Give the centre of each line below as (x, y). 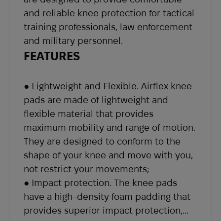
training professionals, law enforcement (108, 27)
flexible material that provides (89, 114)
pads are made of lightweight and (96, 100)
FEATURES (52, 56)
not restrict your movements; (87, 169)
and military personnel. (74, 41)
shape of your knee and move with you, (109, 155)
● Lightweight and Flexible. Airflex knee (108, 86)
